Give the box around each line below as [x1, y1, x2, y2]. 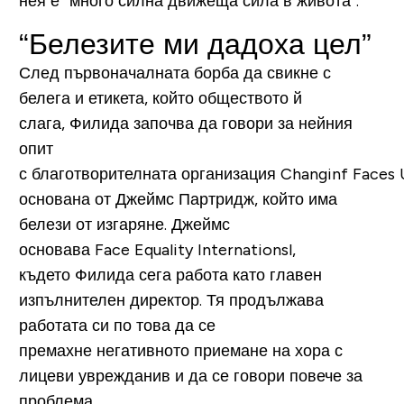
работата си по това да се [18, 317, 216, 335]
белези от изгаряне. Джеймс [18, 216, 230, 234]
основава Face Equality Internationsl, [18, 241, 296, 260]
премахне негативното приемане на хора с [18, 342, 343, 361]
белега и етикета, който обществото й [18, 89, 302, 108]
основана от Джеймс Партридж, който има [18, 190, 337, 209]
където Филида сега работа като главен [18, 266, 322, 285]
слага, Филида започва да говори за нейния [18, 115, 353, 133]
